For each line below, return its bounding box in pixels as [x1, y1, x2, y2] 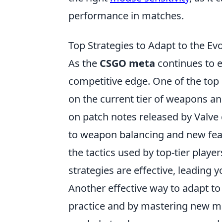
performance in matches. [68, 9, 184, 22]
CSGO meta [100, 56, 155, 70]
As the [68, 56, 100, 70]
